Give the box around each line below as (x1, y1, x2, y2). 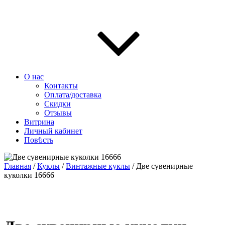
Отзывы (44, 108, 72, 117)
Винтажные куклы (66, 162, 130, 170)
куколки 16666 (4, 171, 54, 179)
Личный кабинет (24, 127, 82, 135)
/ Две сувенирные (130, 162, 193, 170)
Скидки (44, 99, 71, 108)
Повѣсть (24, 136, 53, 144)
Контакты (44, 81, 78, 90)
